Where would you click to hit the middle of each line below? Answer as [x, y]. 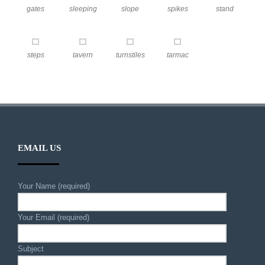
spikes [177, 9]
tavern [83, 55]
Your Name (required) [54, 186]
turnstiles [130, 55]
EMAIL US [39, 148]
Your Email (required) [54, 217]
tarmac [177, 55]
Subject [31, 249]
